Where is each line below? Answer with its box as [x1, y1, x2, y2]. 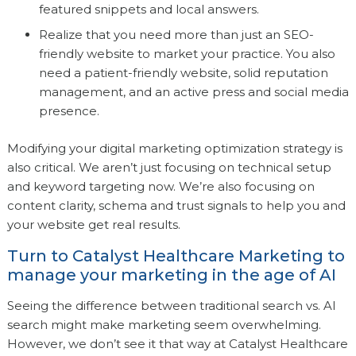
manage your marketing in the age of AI [6, 265, 336, 285]
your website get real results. [6, 217, 180, 233]
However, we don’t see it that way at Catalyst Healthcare [6, 336, 348, 352]
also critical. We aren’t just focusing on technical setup [6, 160, 331, 176]
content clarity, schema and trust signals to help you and [6, 198, 346, 214]
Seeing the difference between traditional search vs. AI [6, 298, 336, 314]
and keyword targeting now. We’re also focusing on [6, 179, 315, 195]
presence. [38, 103, 99, 119]
